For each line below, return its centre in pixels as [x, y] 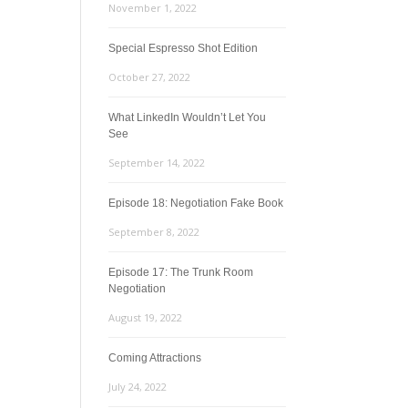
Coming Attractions [155, 358]
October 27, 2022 [150, 77]
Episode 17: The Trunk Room [181, 272]
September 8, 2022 [154, 232]
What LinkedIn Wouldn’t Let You [188, 117]
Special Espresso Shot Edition [184, 48]
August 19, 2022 [146, 317]
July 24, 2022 [138, 387]
